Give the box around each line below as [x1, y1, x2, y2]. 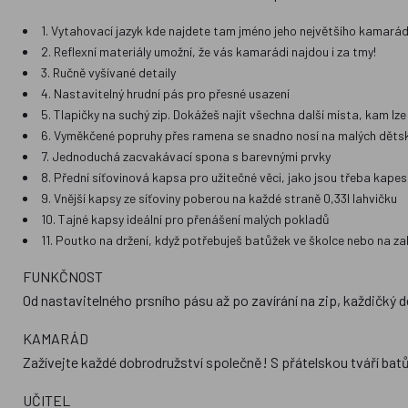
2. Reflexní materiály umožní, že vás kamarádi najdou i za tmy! [41, 44, 377, 59]
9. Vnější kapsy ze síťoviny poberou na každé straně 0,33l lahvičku [41, 190, 398, 206]
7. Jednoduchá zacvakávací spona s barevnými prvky [41, 148, 331, 164]
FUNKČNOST [23, 268, 104, 285]
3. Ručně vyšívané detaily [41, 65, 177, 80]
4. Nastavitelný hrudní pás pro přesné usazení [41, 86, 291, 101]
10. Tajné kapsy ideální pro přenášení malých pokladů [41, 211, 331, 227]
